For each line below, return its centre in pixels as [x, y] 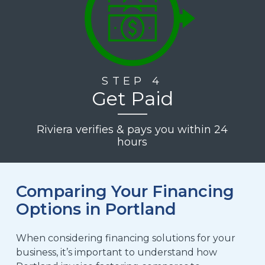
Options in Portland [96, 209]
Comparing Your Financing [125, 192]
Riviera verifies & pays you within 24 [132, 129]
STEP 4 [132, 81]
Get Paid [132, 98]
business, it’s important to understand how [116, 253]
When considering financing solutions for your [125, 238]
